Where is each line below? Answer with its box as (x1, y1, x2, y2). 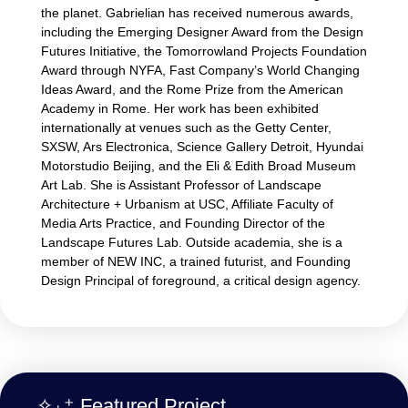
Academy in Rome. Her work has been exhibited (41, 101, 319, 117)
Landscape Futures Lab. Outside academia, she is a (41, 235, 342, 250)
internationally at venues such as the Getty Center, (41, 120, 331, 136)
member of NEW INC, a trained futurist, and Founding (41, 254, 351, 270)
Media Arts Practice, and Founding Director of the (41, 216, 325, 231)
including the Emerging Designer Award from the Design (41, 25, 363, 40)
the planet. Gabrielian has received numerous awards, (41, 5, 353, 21)
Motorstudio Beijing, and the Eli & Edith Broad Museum (41, 158, 356, 174)
